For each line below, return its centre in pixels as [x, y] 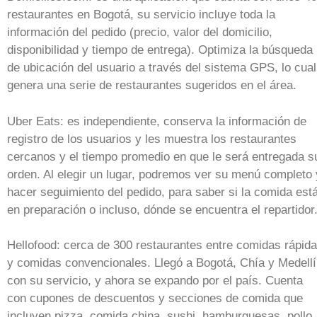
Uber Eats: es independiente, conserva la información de [157, 121]
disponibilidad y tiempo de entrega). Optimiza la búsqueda [160, 50]
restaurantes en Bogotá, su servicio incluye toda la [141, 15]
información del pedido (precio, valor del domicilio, [140, 32]
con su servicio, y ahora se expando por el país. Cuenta [155, 281]
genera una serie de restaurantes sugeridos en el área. [152, 85]
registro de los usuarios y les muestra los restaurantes [152, 139]
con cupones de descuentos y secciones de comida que [155, 298]
